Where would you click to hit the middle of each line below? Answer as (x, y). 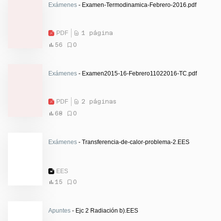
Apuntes (59, 210)
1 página (97, 33)
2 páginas (99, 101)
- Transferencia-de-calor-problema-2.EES (133, 142)
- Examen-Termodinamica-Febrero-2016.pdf (137, 5)
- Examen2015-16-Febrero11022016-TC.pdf (137, 73)
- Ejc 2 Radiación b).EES (104, 210)
